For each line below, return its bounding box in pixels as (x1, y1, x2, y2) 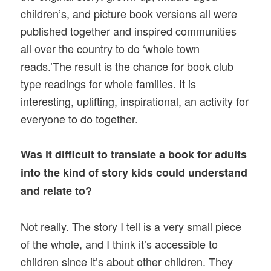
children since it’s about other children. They (21, 253, 233, 269)
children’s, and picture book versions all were (21, 5, 238, 22)
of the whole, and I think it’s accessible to (21, 235, 218, 252)
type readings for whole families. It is (21, 76, 197, 92)
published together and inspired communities (21, 23, 237, 39)
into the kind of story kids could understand (21, 165, 248, 181)
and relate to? (21, 183, 93, 199)
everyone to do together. (21, 111, 139, 127)
